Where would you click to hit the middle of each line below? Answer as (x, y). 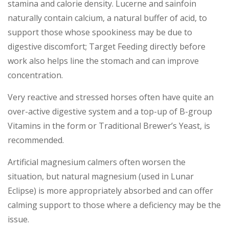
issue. (18, 219)
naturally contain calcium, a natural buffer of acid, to (107, 18)
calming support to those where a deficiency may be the (114, 205)
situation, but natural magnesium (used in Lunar (101, 176)
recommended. (36, 140)
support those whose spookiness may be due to (100, 32)
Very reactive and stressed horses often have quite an (111, 97)
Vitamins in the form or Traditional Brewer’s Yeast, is (109, 125)
